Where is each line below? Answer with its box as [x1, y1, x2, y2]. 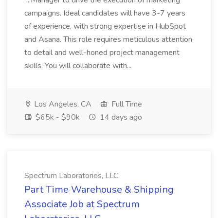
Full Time [109, 99, 142, 109]
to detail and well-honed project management [24, 47, 180, 58]
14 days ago [98, 112, 142, 123]
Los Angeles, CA [32, 99, 91, 109]
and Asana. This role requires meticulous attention [24, 34, 192, 45]
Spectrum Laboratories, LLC [24, 170, 118, 181]
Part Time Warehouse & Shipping [24, 183, 174, 196]
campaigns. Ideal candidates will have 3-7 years [24, 8, 185, 18]
